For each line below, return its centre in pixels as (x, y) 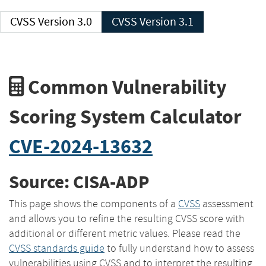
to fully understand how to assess (179, 248)
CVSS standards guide (57, 248)
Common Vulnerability (125, 87)
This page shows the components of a (94, 203)
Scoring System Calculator (125, 116)
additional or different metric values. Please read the (125, 233)
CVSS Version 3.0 (65, 22)
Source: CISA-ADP (79, 182)
